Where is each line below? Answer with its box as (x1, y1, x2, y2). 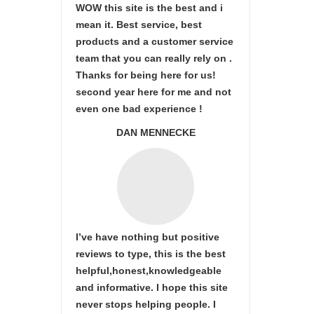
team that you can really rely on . (76, 53, 232, 64)
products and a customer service (76, 36, 233, 47)
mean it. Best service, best (76, 19, 202, 30)
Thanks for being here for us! (76, 69, 216, 81)
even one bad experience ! (76, 103, 203, 114)
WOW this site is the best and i (76, 2, 223, 13)
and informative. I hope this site (76, 282, 228, 293)
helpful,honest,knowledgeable (76, 265, 221, 276)
